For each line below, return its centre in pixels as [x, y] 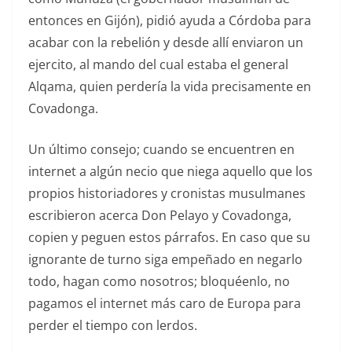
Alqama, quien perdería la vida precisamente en [170, 87]
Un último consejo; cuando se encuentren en [161, 150]
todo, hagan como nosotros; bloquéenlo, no [159, 282]
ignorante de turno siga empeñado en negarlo [165, 260]
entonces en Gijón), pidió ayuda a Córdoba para [170, 21]
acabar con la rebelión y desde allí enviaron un [166, 43]
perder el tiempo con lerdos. [113, 326]
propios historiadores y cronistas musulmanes [167, 194]
